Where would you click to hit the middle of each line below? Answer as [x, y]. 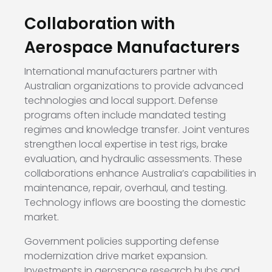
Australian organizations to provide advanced [134, 86]
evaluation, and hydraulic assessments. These [133, 159]
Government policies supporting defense [122, 242]
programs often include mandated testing [125, 115]
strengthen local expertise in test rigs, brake [126, 144]
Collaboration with [100, 24]
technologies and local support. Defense [121, 101]
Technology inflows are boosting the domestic [135, 203]
